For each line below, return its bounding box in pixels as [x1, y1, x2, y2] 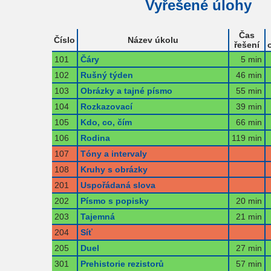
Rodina [80, 132, 110, 143]
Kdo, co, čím [80, 117, 132, 127]
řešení [233, 39, 260, 50]
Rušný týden [80, 70, 133, 80]
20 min [235, 195, 262, 206]
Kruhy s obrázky [80, 164, 148, 174]
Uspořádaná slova [80, 180, 155, 190]
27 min [235, 243, 262, 253]
